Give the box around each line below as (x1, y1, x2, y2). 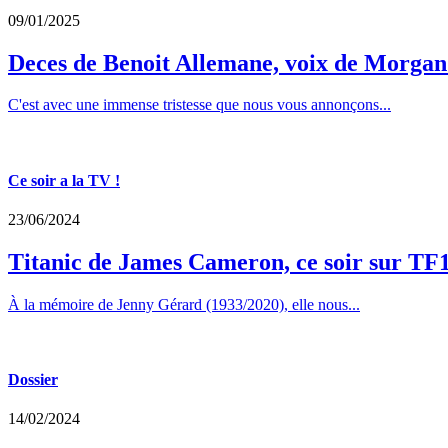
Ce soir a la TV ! (8, 171, 120, 189)
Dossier (8, 371, 58, 389)
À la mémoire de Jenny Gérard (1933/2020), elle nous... (8, 295, 360, 313)
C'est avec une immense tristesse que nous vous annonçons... (8, 96, 391, 114)
